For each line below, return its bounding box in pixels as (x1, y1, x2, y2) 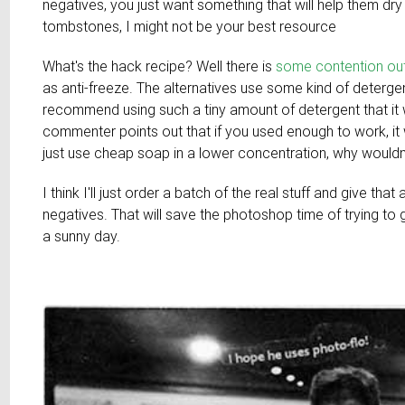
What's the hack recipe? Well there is (42, 57, 277, 76)
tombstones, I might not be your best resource (42, 17, 337, 36)
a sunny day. (42, 227, 121, 246)
